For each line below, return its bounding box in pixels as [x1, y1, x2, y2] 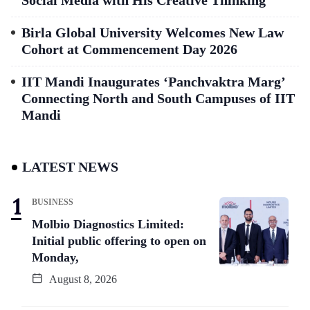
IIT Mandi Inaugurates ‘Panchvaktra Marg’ [21, 74, 286, 90]
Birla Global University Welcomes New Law [21, 25, 284, 41]
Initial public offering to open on [32, 234, 206, 248]
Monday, [32, 250, 79, 265]
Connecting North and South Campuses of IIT [21, 91, 295, 107]
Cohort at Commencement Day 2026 [21, 42, 237, 57]
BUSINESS [32, 197, 73, 208]
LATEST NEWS [22, 159, 118, 175]
